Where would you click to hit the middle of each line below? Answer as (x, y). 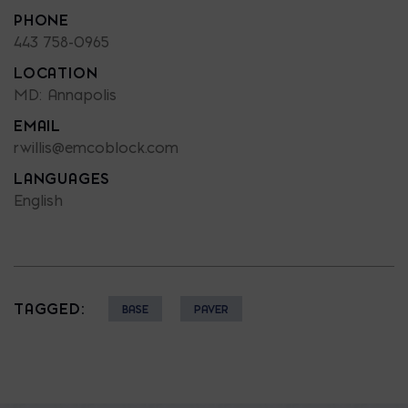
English (38, 200)
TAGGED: (49, 308)
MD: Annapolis (65, 94)
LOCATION (56, 72)
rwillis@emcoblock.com (96, 147)
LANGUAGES (62, 178)
